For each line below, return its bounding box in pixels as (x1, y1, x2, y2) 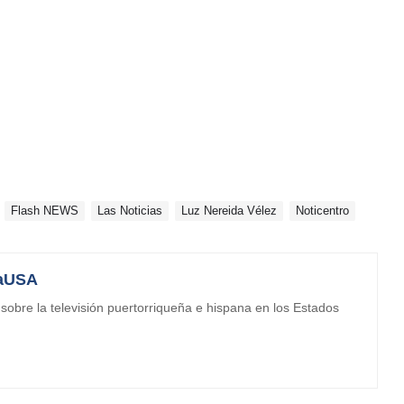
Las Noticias (97, 203, 162, 217)
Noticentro (296, 203, 349, 217)
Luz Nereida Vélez (181, 203, 277, 217)
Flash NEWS (11, 203, 78, 217)
